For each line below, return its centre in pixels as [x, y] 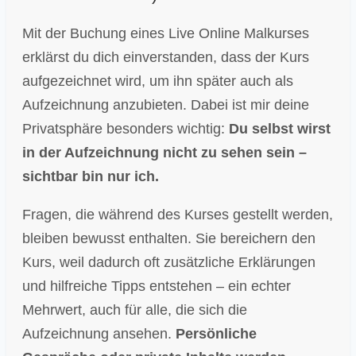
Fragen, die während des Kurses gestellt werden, [178, 214]
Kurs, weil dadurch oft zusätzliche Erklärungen [169, 262]
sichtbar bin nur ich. [91, 176]
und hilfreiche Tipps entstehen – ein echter [157, 286]
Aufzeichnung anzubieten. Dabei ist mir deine [166, 104]
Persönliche [216, 333]
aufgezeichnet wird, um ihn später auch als [158, 81]
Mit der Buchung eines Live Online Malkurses [166, 33]
